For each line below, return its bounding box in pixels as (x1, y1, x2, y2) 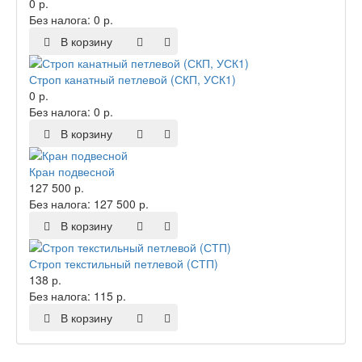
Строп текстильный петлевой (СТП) (29, 255, 218, 272)
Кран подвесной (29, 163, 115, 180)
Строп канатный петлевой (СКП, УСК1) (29, 71, 236, 88)
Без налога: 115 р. (29, 288, 126, 305)
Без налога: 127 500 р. (29, 196, 149, 213)
